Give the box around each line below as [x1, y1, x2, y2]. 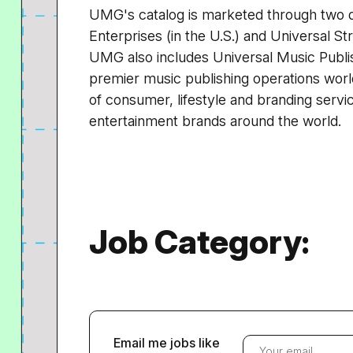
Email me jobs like [113, 335, 220, 351]
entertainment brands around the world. [89, 113, 341, 129]
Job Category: [89, 221, 310, 262]
